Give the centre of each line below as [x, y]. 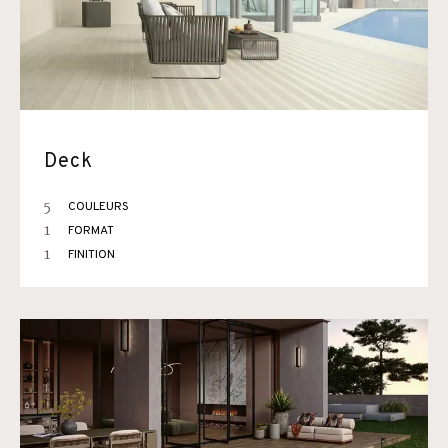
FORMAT [91, 231]
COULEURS [98, 207]
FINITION [91, 255]
